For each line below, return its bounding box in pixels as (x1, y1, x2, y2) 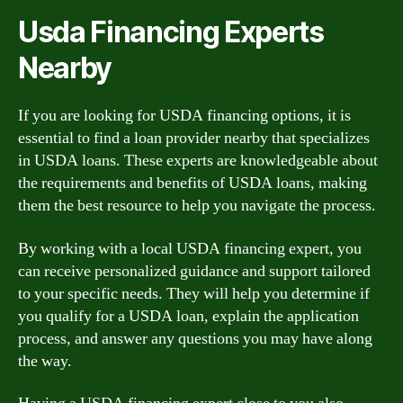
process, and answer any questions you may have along (18, 327, 372, 349)
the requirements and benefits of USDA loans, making (18, 173, 367, 193)
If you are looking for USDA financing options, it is (18, 105, 351, 126)
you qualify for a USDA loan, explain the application (18, 305, 359, 327)
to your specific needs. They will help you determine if (18, 282, 370, 304)
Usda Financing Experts (18, 14, 324, 49)
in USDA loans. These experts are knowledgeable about (18, 150, 378, 171)
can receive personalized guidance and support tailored (18, 260, 371, 282)
